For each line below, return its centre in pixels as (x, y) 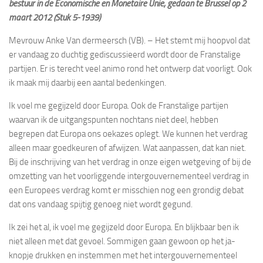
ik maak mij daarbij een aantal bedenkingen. (87, 82)
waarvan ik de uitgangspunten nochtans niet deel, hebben (114, 119)
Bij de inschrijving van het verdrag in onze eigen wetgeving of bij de (130, 162)
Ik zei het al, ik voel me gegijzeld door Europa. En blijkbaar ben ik (124, 227)
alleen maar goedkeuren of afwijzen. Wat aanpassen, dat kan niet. (127, 148)
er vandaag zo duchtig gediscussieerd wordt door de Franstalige (125, 54)
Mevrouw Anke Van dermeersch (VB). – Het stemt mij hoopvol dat (129, 40)
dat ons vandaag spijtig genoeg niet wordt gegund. (101, 204)
